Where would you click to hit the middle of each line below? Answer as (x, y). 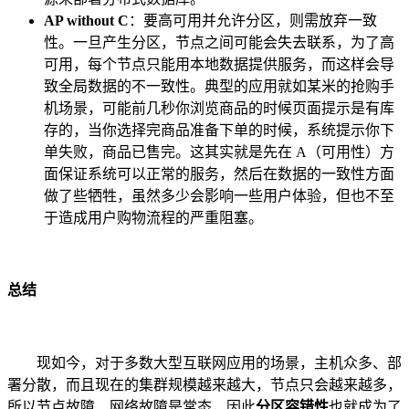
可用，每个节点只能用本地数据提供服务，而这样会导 (219, 65)
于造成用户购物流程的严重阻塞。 (153, 218)
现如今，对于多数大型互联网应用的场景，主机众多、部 (204, 362)
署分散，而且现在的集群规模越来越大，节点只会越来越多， (204, 384)
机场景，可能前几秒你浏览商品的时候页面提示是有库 (219, 109)
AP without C (86, 21)
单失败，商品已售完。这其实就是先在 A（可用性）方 (219, 152)
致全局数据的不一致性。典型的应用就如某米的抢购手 (219, 87)
